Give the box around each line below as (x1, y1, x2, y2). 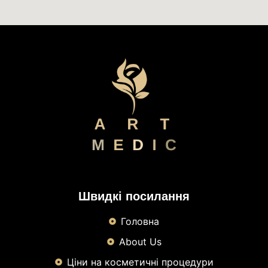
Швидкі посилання (78, 189, 190, 203)
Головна (121, 215, 159, 227)
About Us (118, 235, 162, 248)
